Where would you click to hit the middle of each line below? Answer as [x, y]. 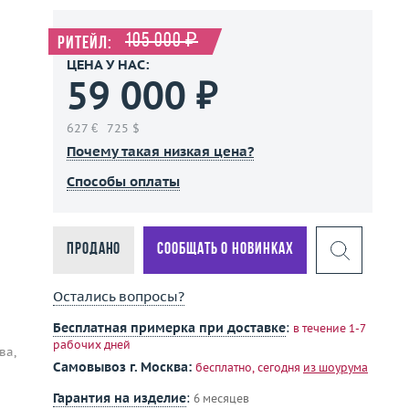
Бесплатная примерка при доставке [169, 328]
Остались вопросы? [119, 296]
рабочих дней [92, 345]
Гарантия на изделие [120, 398]
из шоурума [336, 367]
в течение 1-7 [329, 328]
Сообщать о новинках [225, 250]
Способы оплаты [123, 181]
